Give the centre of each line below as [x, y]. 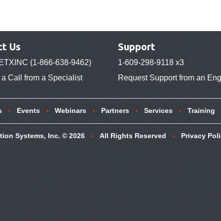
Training [201, 110]
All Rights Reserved [133, 135]
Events [28, 110]
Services [158, 110]
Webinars [70, 110]
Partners [115, 110]
